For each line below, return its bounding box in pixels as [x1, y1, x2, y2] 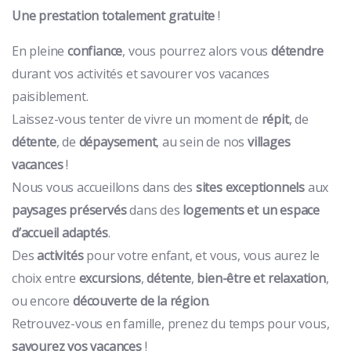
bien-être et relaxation [197, 269, 326, 287]
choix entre [12, 269, 79, 287]
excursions [78, 269, 141, 287]
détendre [271, 42, 324, 60]
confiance [67, 42, 123, 60]
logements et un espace [179, 201, 320, 219]
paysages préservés [12, 201, 127, 219]
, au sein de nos [156, 132, 248, 150]
